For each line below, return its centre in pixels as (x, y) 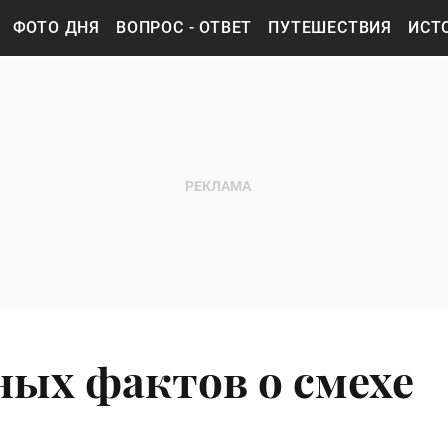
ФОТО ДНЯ (56, 27)
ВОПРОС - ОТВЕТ (184, 27)
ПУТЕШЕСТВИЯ (330, 27)
